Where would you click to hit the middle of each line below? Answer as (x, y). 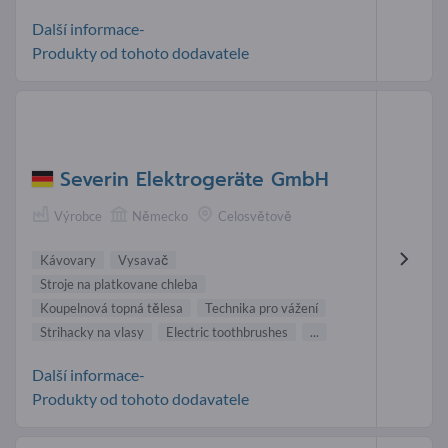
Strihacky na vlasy (92, 331)
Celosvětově (255, 215)
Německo (160, 215)
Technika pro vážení (261, 307)
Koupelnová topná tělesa (111, 307)
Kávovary (68, 259)
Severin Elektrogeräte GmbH (194, 179)
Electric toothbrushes (227, 331)
